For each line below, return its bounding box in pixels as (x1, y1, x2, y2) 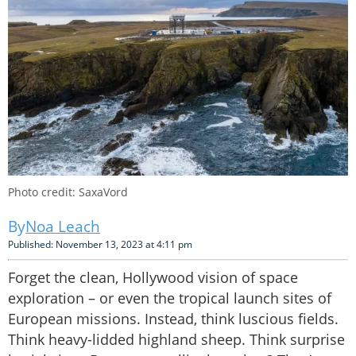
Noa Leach (25, 216, 100, 238)
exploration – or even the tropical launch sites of (8, 288, 331, 308)
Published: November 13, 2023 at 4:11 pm (8, 238, 192, 252)
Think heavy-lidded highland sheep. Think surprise (8, 330, 345, 350)
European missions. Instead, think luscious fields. (8, 309, 339, 329)
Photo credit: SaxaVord (8, 184, 128, 200)
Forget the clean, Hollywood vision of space (8, 268, 298, 288)
